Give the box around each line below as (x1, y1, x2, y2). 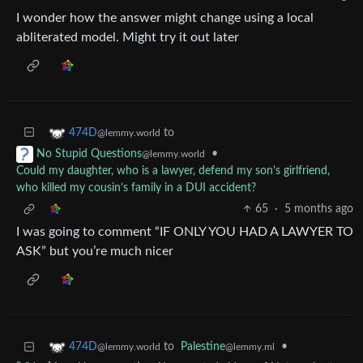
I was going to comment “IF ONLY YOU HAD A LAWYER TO (16, 225, 353, 239)
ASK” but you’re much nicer (16, 245, 173, 258)
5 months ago (284, 203, 353, 216)
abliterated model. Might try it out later (16, 31, 239, 44)
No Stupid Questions (36, 148, 142, 160)
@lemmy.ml (225, 342, 275, 352)
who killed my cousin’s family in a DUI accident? (16, 182, 256, 194)
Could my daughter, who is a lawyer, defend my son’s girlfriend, (16, 165, 330, 177)
